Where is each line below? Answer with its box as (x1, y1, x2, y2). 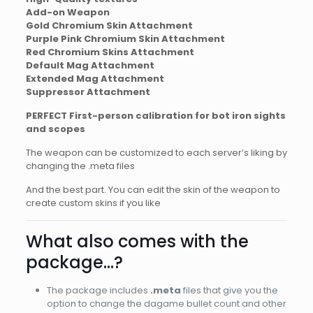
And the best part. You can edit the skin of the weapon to (25, 182, 280, 196)
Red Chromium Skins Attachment (25, 45, 194, 59)
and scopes (25, 122, 85, 136)
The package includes (46, 283, 150, 297)
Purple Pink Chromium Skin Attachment (25, 31, 225, 45)
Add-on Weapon (25, 5, 110, 19)
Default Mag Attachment (25, 58, 154, 72)
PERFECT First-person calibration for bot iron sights (25, 108, 286, 122)
